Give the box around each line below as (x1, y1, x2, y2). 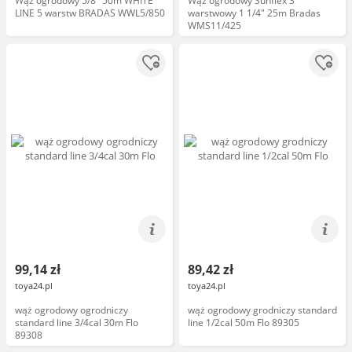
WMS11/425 (188, 19, 241, 32)
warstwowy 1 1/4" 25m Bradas (188, 6, 321, 20)
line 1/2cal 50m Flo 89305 (188, 316, 299, 329)
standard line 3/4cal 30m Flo (15, 316, 138, 329)
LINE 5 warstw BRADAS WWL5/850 (15, 6, 165, 20)
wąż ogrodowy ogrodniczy (15, 303, 128, 317)
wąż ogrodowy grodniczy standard (188, 303, 337, 317)
